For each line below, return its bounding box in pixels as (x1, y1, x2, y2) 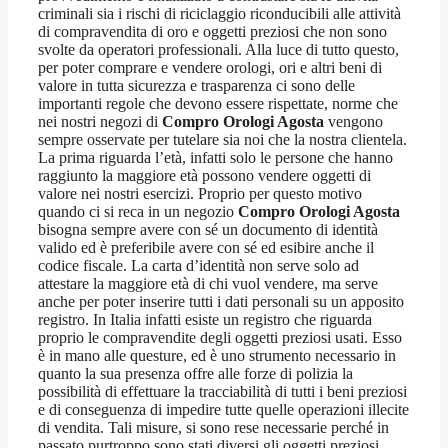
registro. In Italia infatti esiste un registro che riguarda (38, 311, 372, 329)
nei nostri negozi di (38, 113, 162, 131)
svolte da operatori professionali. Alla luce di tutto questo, (38, 41, 399, 59)
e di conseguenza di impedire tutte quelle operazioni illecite (38, 401, 409, 419)
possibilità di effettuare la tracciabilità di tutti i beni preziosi (38, 383, 407, 401)
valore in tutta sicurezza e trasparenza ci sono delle (38, 77, 355, 95)
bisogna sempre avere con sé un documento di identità (38, 221, 378, 239)
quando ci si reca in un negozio (38, 203, 238, 221)
